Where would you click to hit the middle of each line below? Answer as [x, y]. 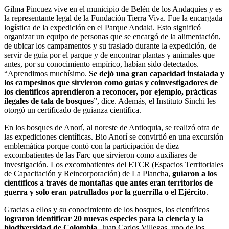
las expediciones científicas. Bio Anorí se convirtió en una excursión [114, 137]
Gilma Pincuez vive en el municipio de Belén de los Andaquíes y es [113, 9]
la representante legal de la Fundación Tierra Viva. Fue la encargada [113, 18]
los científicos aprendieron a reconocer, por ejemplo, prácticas [110, 92]
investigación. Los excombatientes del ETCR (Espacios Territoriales [114, 165]
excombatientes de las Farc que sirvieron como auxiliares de [100, 155]
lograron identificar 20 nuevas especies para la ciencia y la [104, 219]
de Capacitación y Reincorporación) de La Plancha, [88, 174]
